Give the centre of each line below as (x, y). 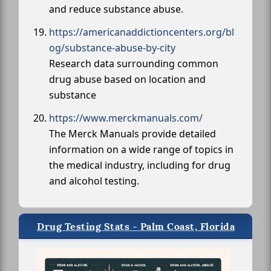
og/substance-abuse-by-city (112, 47)
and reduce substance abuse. (116, 9)
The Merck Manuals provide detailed (132, 133)
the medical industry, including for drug (140, 165)
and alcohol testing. (94, 181)
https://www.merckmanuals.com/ (126, 118)
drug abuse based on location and (127, 79)
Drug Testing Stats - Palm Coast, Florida (136, 226)
